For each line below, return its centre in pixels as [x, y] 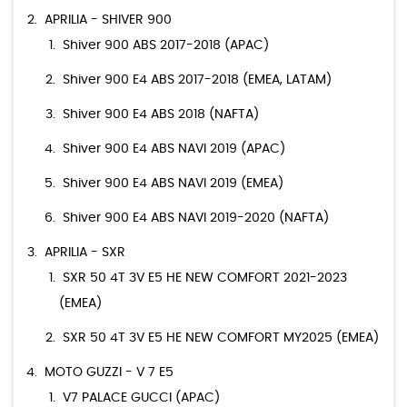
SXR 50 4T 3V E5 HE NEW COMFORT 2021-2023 [205, 278]
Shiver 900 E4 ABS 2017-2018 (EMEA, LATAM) [197, 80]
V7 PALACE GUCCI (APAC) [141, 398]
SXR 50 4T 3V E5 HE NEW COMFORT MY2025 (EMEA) [221, 338]
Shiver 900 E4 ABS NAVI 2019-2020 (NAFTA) [196, 218]
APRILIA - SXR [85, 253]
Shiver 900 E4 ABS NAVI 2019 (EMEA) [173, 184]
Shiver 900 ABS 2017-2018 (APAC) [166, 46]
